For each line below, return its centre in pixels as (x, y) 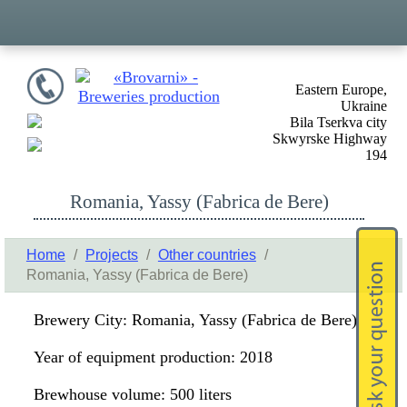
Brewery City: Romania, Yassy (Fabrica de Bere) (196, 320)
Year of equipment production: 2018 (154, 357)
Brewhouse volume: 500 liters (133, 394)
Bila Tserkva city (338, 122)
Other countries (207, 255)
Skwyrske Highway (329, 139)
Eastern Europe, (341, 89)
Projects (111, 255)
